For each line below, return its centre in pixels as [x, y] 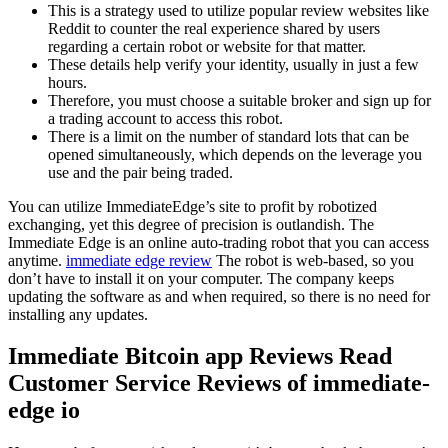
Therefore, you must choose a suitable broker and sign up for [239, 100]
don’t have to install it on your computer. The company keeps [201, 278]
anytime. [37, 260]
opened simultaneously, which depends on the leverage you [235, 154]
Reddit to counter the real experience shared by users [214, 28]
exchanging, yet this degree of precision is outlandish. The [191, 224]
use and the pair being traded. [140, 172]
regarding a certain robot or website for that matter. [207, 46]
